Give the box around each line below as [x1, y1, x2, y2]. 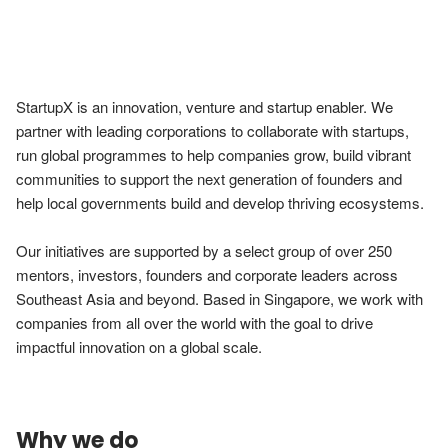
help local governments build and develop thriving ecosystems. [16, 192, 428, 213]
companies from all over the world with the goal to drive [16, 312, 373, 333]
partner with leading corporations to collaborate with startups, [16, 120, 409, 141]
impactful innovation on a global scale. [16, 336, 262, 357]
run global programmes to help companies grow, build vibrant [16, 144, 411, 165]
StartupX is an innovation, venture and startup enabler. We [16, 96, 393, 117]
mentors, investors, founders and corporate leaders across [16, 264, 398, 285]
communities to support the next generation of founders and [16, 168, 402, 189]
